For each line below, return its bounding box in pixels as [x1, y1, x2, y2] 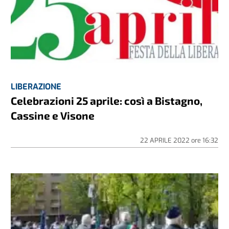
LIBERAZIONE [11, 81, 62, 92]
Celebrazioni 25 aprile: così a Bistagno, [11, 94, 203, 107]
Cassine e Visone [11, 108, 95, 122]
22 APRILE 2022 [140, 135, 191, 145]
